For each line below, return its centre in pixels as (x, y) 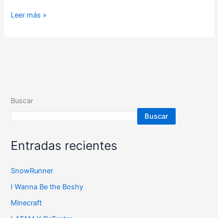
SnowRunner (32, 171)
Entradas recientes (64, 145)
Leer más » (29, 15)
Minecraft (27, 203)
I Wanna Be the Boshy (47, 187)
